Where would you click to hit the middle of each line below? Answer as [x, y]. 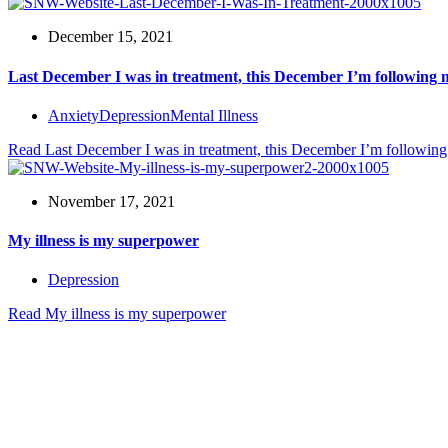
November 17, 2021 [111, 201]
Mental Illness [214, 115]
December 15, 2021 [110, 37]
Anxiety [73, 115]
